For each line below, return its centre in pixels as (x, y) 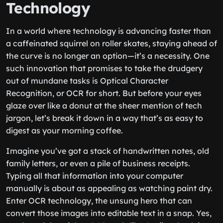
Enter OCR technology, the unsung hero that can (99, 201)
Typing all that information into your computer (95, 176)
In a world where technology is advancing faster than (109, 31)
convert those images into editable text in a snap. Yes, (109, 213)
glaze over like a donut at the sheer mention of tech (104, 106)
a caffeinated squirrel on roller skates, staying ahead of (111, 43)
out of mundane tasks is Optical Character (87, 81)
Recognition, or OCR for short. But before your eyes (104, 93)
